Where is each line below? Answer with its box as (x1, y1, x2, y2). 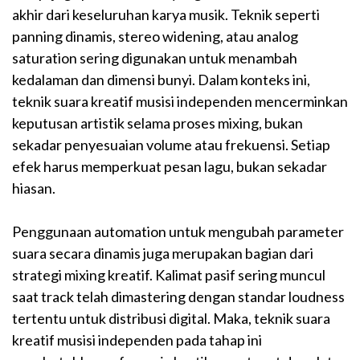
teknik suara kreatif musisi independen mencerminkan (12, 92, 348, 111)
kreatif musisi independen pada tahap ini (12, 331, 262, 350)
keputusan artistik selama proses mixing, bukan (12, 114, 303, 133)
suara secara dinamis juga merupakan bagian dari (12, 244, 313, 263)
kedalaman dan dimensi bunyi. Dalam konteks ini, (12, 71, 310, 89)
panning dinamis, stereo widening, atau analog (12, 27, 298, 46)
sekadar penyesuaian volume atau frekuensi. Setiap (12, 136, 330, 154)
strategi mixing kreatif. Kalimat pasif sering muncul (12, 266, 325, 284)
